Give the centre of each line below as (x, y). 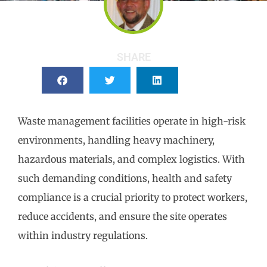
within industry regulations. (83, 235)
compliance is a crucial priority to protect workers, (133, 197)
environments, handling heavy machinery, (116, 140)
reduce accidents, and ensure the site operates (122, 216)
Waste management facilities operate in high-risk (132, 121)
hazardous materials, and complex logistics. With (131, 159)
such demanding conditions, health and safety (125, 178)
